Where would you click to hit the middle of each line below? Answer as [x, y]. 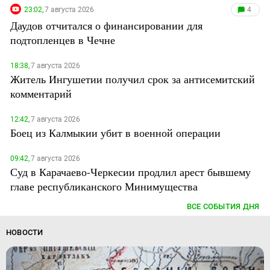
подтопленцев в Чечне [63, 39]
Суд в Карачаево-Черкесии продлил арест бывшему [130, 171]
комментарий [41, 93]
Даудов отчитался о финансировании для [106, 25]
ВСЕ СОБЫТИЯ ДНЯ [223, 206]
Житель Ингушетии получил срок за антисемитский [133, 79]
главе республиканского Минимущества [104, 186]
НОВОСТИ [24, 232]
